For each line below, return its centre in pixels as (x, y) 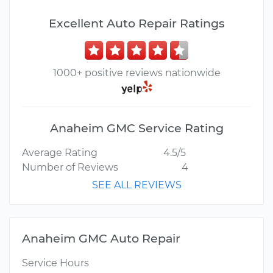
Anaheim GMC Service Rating (136, 128)
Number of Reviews (70, 168)
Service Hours (55, 263)
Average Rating (60, 153)
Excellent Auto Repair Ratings (136, 23)
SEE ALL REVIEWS (136, 185)
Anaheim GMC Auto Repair (101, 239)
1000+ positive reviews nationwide (136, 73)
